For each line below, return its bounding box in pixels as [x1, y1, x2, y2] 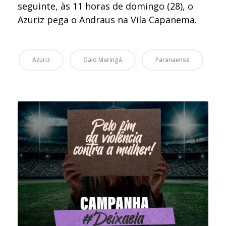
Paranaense [155, 55, 190, 65]
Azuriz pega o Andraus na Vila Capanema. [18, 14, 197, 26]
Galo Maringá [83, 55, 122, 65]
